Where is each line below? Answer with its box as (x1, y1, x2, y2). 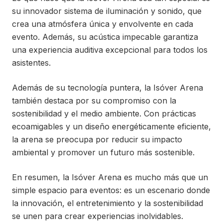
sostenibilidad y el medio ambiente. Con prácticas (12, 109, 196, 118)
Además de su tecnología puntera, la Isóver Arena (12, 83, 203, 93)
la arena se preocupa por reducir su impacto (12, 134, 182, 144)
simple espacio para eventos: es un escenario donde (12, 185, 210, 195)
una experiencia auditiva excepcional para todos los (12, 45, 208, 55)
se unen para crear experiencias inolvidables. (12, 211, 183, 221)
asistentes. (12, 58, 51, 68)
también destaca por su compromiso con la (12, 96, 176, 106)
